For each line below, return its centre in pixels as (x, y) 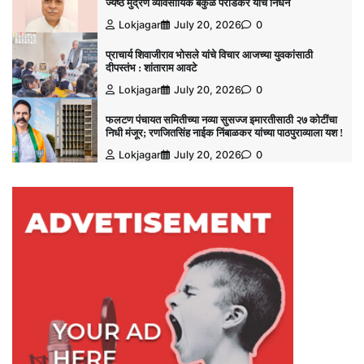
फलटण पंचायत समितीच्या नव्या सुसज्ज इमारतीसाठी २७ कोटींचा (221, 119)
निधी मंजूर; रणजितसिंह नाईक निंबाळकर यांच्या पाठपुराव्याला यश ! (224, 132)
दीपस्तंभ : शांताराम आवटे (151, 67)
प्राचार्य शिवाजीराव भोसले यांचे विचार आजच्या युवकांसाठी (209, 54)
